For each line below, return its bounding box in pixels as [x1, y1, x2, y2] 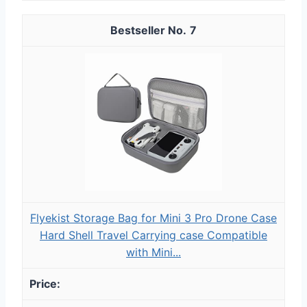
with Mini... [126, 245, 181, 259]
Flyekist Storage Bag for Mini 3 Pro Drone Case [30, 210, 277, 225]
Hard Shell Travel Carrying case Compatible [40, 228, 267, 242]
